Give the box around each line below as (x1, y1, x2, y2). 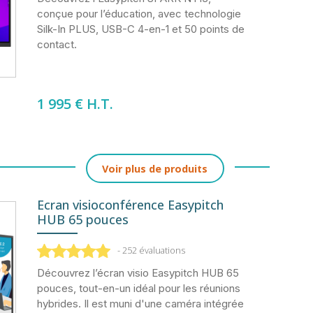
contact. (37, 37, 78, 51)
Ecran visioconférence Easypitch (37, 196, 224, 213)
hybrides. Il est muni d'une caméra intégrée (37, 297, 245, 311)
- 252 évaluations (117, 244, 186, 257)
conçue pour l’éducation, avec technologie (37, 6, 242, 20)
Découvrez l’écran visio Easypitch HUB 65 (37, 266, 240, 280)
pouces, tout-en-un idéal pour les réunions (37, 282, 241, 296)
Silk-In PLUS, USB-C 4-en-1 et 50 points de (37, 22, 245, 36)
